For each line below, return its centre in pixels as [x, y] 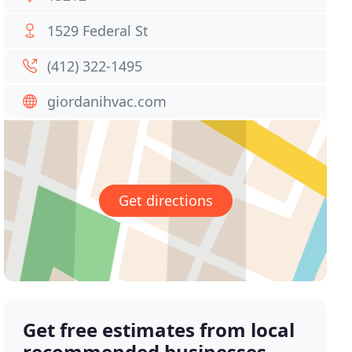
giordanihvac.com [107, 101]
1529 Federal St [98, 31]
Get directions [165, 201]
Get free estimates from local [159, 330]
